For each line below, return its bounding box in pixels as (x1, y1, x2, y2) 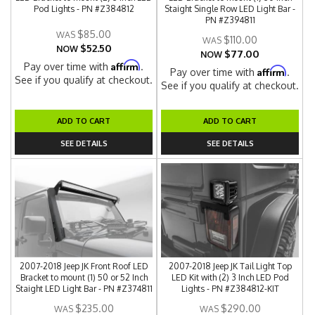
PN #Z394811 (205, 15, 255, 25)
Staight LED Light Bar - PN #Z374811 (15, 283, 153, 294)
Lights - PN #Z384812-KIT (181, 283, 279, 294)
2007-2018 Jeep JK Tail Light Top (168, 261, 292, 271)
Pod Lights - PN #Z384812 (33, 4, 134, 14)
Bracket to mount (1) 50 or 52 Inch (20, 272, 148, 283)
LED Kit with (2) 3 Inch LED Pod (171, 272, 289, 283)
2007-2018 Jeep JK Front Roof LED (19, 261, 148, 271)
